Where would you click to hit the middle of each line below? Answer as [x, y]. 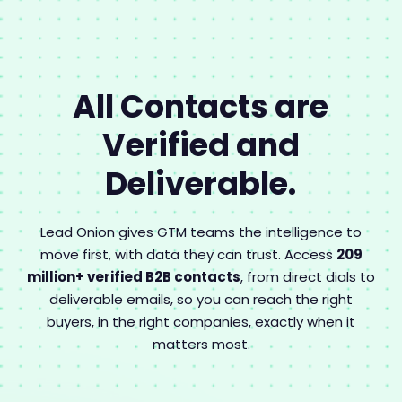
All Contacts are [201, 107]
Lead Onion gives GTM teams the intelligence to [201, 232]
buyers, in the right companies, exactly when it [201, 322]
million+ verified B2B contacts [134, 277]
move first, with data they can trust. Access [188, 255]
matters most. [201, 345]
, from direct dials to [308, 277]
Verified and [201, 145]
